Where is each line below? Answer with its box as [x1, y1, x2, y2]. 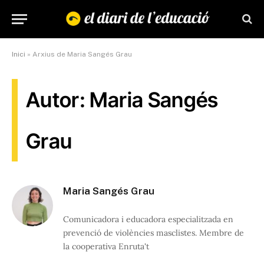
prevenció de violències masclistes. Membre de [63, 227, 244, 238]
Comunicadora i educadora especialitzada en [63, 214, 233, 225]
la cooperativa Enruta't [63, 241, 149, 252]
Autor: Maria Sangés [26, 87, 219, 112]
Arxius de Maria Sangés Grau [32, 50, 132, 58]
